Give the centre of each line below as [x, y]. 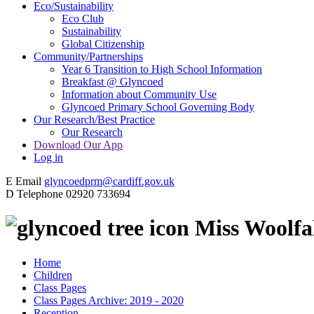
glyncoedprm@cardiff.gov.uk [109, 181]
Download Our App [78, 144]
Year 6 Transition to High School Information [162, 69]
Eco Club [83, 18]
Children [53, 275]
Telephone [40, 193]
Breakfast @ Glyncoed [112, 81]
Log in [48, 157]
